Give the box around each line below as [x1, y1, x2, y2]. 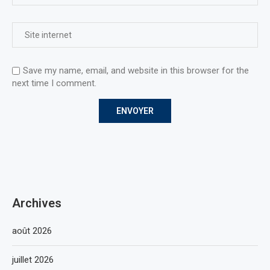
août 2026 [12, 225, 52, 236]
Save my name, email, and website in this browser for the [23, 65, 249, 76]
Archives [12, 196, 61, 210]
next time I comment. [12, 78, 96, 89]
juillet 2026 [12, 254, 54, 265]
